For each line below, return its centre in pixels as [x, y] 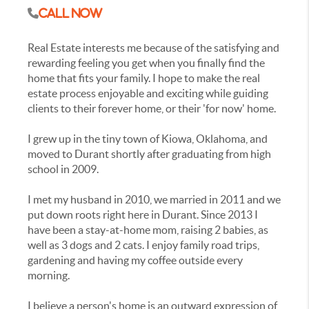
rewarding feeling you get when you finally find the [147, 63]
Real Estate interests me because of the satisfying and [154, 48]
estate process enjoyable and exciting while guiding [148, 93]
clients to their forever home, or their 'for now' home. [152, 109]
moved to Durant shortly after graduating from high [150, 154]
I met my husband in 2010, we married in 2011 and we [154, 200]
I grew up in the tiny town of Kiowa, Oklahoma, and [148, 139]
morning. [49, 276]
